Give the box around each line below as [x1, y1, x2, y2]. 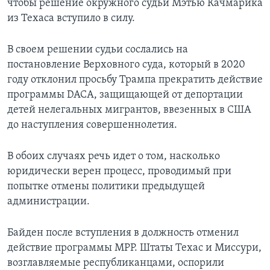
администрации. [7, 196, 90, 208]
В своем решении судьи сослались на [7, 44, 188, 56]
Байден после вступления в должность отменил [7, 227, 239, 239]
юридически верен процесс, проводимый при [7, 166, 231, 178]
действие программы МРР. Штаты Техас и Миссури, [7, 242, 262, 254]
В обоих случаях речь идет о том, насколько [7, 151, 220, 163]
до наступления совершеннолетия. [7, 119, 177, 131]
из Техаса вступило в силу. [7, 13, 135, 25]
